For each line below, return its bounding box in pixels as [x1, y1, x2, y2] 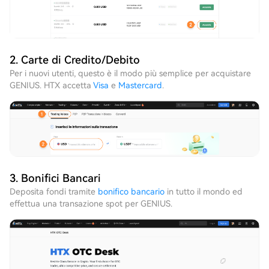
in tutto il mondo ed [165, 186, 243, 196]
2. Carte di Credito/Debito [10, 53, 140, 66]
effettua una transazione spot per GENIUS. [10, 198, 172, 208]
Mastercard [118, 80, 162, 90]
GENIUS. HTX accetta [10, 80, 93, 90]
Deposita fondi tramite [10, 186, 98, 196]
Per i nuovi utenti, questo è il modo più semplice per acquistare [10, 68, 251, 78]
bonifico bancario [98, 186, 165, 196]
